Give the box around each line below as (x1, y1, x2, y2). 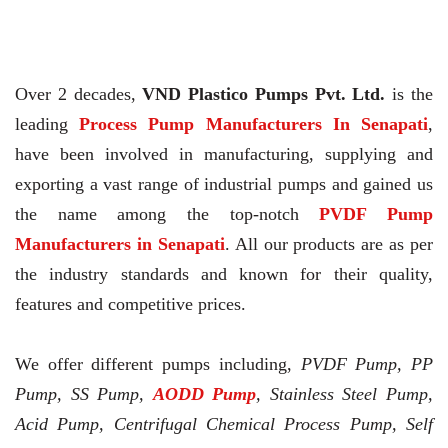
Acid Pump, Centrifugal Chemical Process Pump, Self (15, 414, 433, 435)
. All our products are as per (224, 234, 433, 255)
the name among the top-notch (15, 204, 320, 225)
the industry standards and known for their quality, (15, 264, 433, 285)
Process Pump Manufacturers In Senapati (79, 114, 429, 135)
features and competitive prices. (15, 294, 246, 315)
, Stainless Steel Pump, (256, 384, 434, 405)
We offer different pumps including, (15, 354, 301, 375)
